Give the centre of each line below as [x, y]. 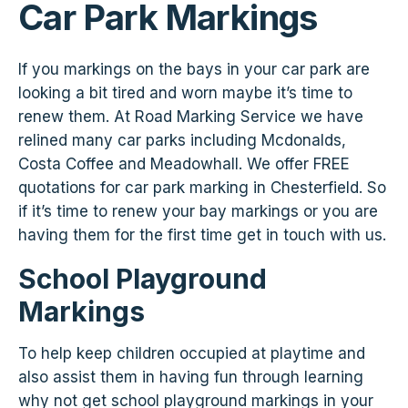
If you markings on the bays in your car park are [194, 69]
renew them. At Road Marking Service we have [191, 116]
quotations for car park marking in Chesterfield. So [202, 187]
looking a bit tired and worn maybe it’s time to [185, 92]
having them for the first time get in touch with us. [202, 235]
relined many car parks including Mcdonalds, [182, 140]
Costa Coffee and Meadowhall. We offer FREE [184, 163]
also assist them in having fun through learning [191, 377]
